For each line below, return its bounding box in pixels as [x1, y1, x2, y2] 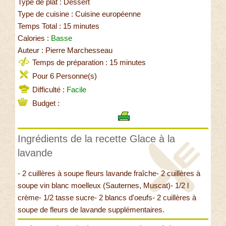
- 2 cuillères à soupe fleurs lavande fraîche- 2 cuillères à [18, 168, 200, 178]
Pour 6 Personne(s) [30, 71, 97, 80]
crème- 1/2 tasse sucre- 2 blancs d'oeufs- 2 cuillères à [18, 193, 196, 202]
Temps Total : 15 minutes [18, 21, 99, 30]
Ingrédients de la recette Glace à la [18, 133, 175, 144]
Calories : [18, 33, 51, 42]
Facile [67, 85, 86, 94]
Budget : [30, 98, 60, 107]
